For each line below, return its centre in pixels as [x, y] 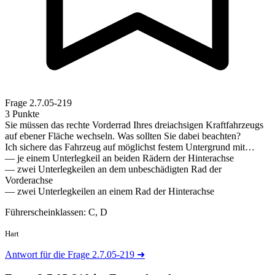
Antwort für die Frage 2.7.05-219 [71, 255]
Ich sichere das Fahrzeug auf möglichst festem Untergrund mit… [130, 147]
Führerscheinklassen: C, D [56, 212]
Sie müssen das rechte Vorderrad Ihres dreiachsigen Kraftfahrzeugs [134, 125]
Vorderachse [29, 180]
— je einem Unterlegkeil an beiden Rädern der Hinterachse [119, 158]
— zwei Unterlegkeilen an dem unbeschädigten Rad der [113, 169]
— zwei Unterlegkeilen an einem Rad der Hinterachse [110, 192]
